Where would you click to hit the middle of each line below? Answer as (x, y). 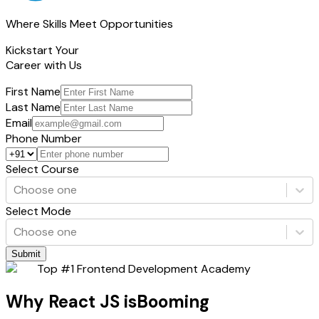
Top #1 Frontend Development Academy (144, 268)
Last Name (33, 107)
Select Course (42, 169)
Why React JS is (71, 301)
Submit (26, 253)
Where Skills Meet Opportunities (89, 23)
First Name (33, 91)
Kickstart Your (42, 50)
